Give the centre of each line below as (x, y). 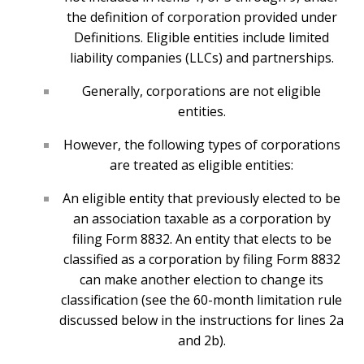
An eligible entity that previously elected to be (201, 199)
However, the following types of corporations (201, 145)
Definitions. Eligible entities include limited (201, 38)
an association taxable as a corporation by (201, 219)
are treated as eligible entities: (201, 165)
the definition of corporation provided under (201, 17)
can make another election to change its (201, 280)
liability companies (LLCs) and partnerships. (201, 58)
